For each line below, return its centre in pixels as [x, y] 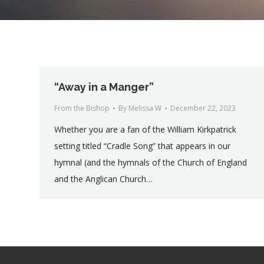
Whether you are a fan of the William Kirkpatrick [145, 129]
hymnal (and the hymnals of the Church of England [151, 162]
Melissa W [145, 108]
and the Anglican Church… [103, 179]
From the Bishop [82, 108]
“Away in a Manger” [104, 87]
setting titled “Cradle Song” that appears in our [142, 146]
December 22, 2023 [203, 108]
